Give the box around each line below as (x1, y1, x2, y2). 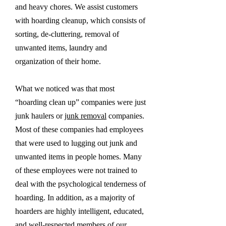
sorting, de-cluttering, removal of (15, 30, 119, 38)
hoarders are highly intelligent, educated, (15, 207, 144, 215)
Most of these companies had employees (15, 125, 143, 134)
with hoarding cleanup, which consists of (15, 16, 145, 25)
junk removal (65, 111, 106, 120)
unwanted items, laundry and (15, 43, 107, 52)
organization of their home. (15, 57, 101, 66)
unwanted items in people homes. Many (15, 152, 142, 161)
